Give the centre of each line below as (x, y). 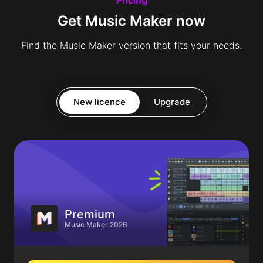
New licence (99, 102)
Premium (90, 214)
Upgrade (172, 102)
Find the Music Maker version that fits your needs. (131, 45)
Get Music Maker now (131, 21)
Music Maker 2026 (96, 224)
